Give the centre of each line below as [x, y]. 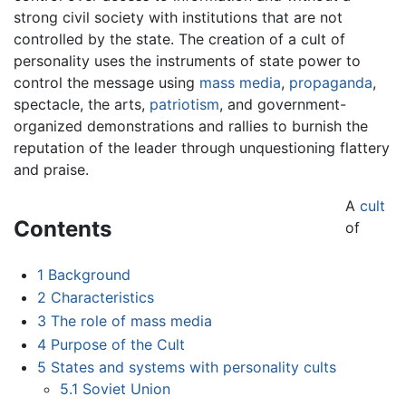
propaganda [331, 82]
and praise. [51, 169]
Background [89, 274]
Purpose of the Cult [117, 344]
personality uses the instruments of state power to [187, 60]
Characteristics [102, 298]
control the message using [106, 82]
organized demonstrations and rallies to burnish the [191, 126]
